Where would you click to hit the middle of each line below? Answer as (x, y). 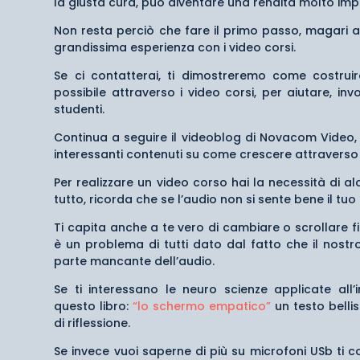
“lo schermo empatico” (202, 306)
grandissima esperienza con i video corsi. (175, 47)
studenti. (80, 109)
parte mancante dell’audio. (135, 261)
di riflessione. (92, 323)
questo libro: (94, 306)
